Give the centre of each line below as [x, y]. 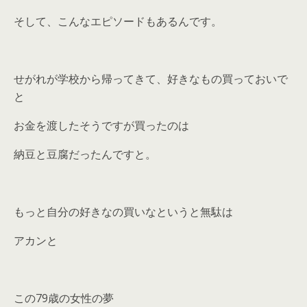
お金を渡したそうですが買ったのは [101, 125]
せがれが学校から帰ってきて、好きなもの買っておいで [151, 78]
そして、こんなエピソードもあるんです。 [118, 21]
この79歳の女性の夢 [64, 298]
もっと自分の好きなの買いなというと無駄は [123, 211]
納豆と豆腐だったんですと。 [85, 154]
